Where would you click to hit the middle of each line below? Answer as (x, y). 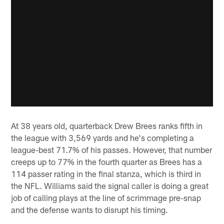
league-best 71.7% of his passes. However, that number (112, 149)
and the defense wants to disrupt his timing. (90, 209)
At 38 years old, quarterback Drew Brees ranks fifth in (107, 125)
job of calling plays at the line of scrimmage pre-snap (106, 197)
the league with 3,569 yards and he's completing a (103, 137)
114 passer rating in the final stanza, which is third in (106, 173)
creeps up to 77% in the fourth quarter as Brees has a (107, 161)
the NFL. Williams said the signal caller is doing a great (110, 185)
